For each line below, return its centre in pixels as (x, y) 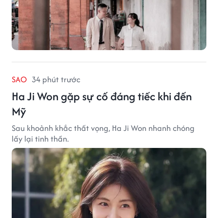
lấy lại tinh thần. (40, 138)
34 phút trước (56, 79)
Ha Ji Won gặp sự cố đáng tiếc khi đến (102, 96)
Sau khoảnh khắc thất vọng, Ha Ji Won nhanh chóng (103, 128)
